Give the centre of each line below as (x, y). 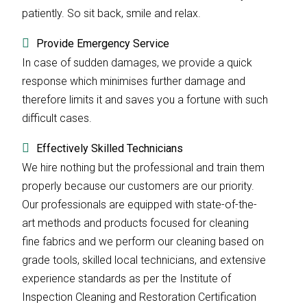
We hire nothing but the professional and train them (143, 168)
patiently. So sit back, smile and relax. (111, 13)
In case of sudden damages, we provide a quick (137, 63)
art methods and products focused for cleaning (135, 223)
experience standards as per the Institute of (126, 279)
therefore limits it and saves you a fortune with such (145, 100)
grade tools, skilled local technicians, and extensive (144, 260)
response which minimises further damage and (134, 81)
